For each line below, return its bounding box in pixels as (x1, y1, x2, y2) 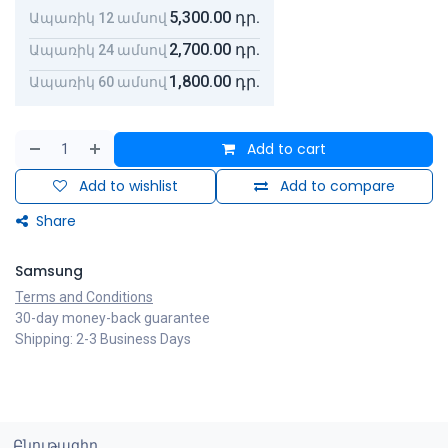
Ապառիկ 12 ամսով (29, 9, 167, 26)
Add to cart (242, 139, 326, 160)
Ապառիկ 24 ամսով (29, 41, 167, 58)
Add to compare (280, 176, 395, 197)
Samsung (15, 261, 83, 282)
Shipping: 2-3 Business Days (15, 331, 191, 348)
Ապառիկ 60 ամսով (29, 73, 167, 90)
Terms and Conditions (15, 289, 153, 306)
